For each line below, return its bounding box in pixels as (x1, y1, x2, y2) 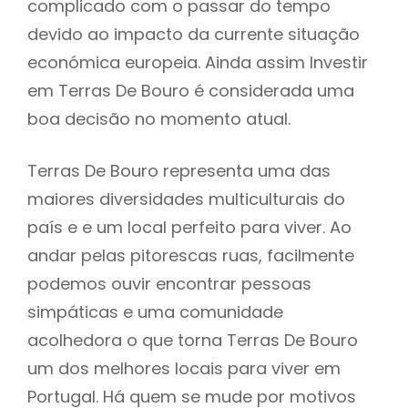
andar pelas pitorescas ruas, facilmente (27, 243, 354, 267)
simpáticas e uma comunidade (27, 300, 283, 323)
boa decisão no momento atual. (27, 107, 291, 131)
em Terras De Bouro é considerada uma (27, 79, 354, 103)
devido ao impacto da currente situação (27, 23, 360, 46)
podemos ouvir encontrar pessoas (27, 271, 311, 295)
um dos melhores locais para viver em (27, 356, 341, 380)
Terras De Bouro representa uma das (27, 158, 331, 182)
